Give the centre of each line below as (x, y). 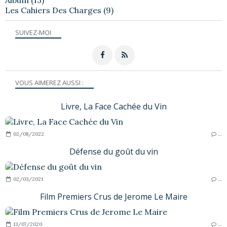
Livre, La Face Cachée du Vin (113, 106)
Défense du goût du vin (113, 151)
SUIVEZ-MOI (33, 32)
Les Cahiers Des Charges (53, 10)
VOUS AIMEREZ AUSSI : (49, 82)
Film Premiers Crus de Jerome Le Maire (113, 196)
